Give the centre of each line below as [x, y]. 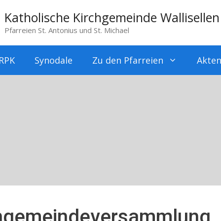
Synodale [54, 60]
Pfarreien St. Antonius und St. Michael [67, 30]
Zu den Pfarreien [128, 60]
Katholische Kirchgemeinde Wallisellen [112, 17]
